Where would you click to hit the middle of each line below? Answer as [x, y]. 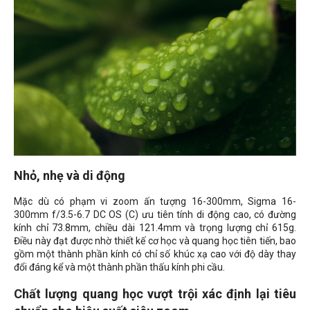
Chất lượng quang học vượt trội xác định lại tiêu [155, 294]
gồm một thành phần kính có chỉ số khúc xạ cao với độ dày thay [155, 254]
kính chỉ [33, 228]
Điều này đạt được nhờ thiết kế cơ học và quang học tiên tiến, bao [155, 241]
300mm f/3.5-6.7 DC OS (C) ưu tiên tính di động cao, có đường [155, 215]
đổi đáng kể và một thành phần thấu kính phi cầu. [119, 267]
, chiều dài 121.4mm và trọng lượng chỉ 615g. [193, 228]
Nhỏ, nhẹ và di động [70, 176]
